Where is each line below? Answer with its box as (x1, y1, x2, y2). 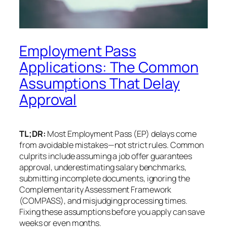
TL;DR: (19, 128, 46, 140)
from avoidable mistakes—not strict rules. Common (19, 139, 204, 151)
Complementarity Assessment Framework (19, 184, 172, 196)
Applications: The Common (19, 57, 199, 78)
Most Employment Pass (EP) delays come (46, 128, 197, 140)
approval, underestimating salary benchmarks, (19, 162, 186, 173)
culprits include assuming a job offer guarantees (19, 150, 193, 162)
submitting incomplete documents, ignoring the (19, 173, 190, 184)
